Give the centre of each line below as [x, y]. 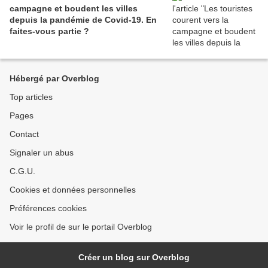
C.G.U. [22, 171]
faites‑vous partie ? [49, 31]
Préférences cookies [48, 208]
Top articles [31, 97]
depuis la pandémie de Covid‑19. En [83, 19]
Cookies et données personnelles [73, 189]
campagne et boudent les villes [74, 8]
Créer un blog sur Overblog [134, 257]
